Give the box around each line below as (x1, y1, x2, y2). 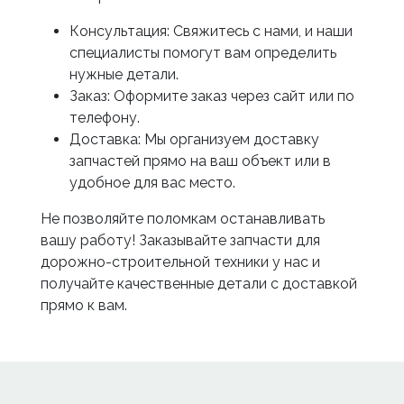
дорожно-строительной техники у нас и (40, 253, 320, 271)
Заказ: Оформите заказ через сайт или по (69, 87, 354, 105)
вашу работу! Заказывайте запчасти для (40, 232, 320, 249)
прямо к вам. (40, 297, 127, 314)
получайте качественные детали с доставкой (40, 275, 357, 292)
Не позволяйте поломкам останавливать (40, 210, 325, 227)
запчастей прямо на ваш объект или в (69, 152, 331, 170)
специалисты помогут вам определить (69, 44, 336, 61)
